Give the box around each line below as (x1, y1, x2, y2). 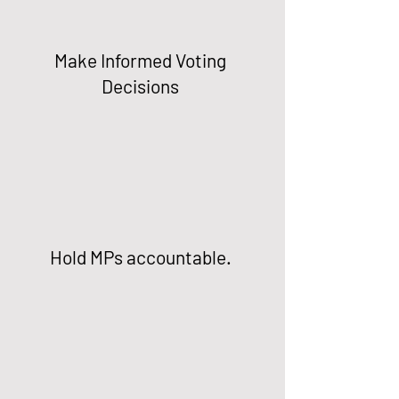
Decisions (102, 75, 179, 97)
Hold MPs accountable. (49, 246, 232, 268)
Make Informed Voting (54, 49, 226, 71)
